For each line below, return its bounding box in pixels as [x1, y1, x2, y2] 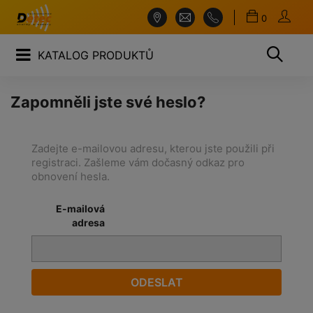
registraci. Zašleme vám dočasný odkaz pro [31, 156, 245, 169]
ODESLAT [130, 275, 183, 289]
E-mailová [56, 203, 105, 214]
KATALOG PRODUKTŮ [38, 48, 154, 62]
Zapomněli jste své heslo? [10, 93, 205, 111]
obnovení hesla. [31, 170, 110, 183]
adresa [72, 217, 105, 228]
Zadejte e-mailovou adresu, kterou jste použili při [31, 142, 275, 155]
